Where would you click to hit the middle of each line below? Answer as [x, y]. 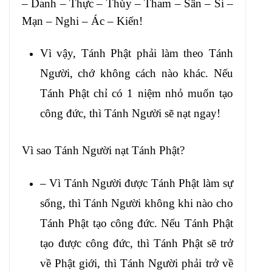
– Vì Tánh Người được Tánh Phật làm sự [137, 183]
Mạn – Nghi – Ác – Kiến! [82, 21]
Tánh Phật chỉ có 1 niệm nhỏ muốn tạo [137, 93]
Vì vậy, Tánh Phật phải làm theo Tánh [137, 53]
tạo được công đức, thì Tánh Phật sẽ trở [137, 243]
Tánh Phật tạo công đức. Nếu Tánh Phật [137, 223]
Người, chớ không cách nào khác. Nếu [137, 73]
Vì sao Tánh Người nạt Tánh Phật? [103, 151]
